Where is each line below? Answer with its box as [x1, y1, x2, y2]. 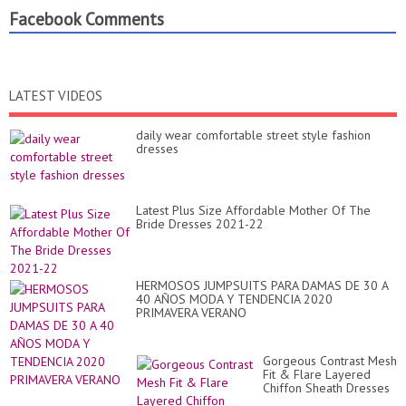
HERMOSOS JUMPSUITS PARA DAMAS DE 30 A [136, 277, 388, 294]
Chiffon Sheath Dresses [263, 380, 390, 396]
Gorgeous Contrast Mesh [263, 353, 397, 369]
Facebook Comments [9, 8, 164, 30]
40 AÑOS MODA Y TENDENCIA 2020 [136, 291, 333, 307]
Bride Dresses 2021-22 [136, 216, 264, 232]
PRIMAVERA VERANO [136, 304, 246, 321]
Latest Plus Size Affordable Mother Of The [136, 202, 371, 218]
